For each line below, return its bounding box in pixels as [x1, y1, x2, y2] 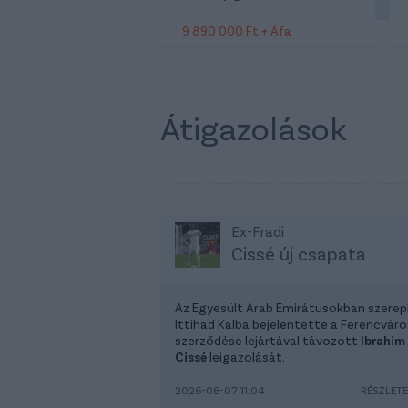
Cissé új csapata [230, 241, 366, 264]
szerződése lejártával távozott [175, 331, 358, 348]
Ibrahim [358, 331, 405, 348]
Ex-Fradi [230, 221, 284, 240]
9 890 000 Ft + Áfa [182, 22, 291, 38]
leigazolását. [207, 348, 285, 364]
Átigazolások [160, 107, 347, 147]
